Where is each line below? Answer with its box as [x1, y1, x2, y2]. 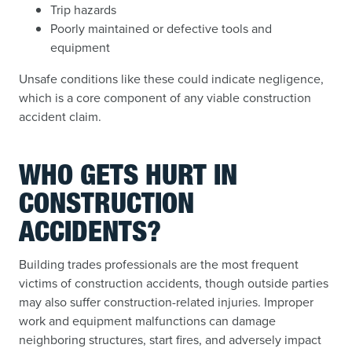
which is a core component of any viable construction [19, 89, 311, 107]
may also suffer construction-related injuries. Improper [19, 293, 313, 311]
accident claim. [19, 108, 101, 126]
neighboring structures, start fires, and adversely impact [19, 331, 321, 349]
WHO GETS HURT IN [19, 164, 237, 192]
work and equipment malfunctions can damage [19, 312, 276, 330]
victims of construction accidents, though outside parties [19, 274, 328, 292]
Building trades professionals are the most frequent [19, 255, 299, 273]
